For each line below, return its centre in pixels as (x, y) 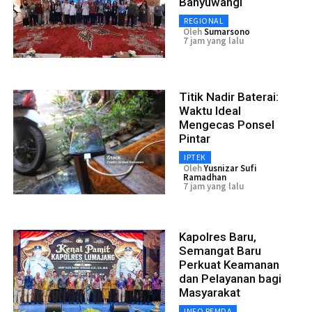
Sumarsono (227, 32)
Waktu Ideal (210, 111)
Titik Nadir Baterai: (229, 97)
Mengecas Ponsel (227, 125)
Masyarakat (210, 293)
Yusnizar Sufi (231, 169)
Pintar (195, 139)
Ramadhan (205, 178)
